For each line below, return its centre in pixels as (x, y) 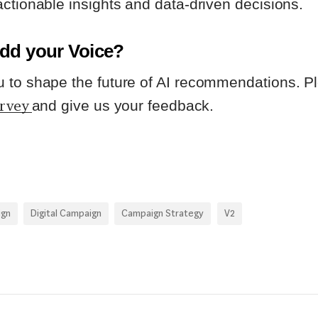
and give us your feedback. (125, 106)
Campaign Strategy (163, 213)
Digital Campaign (66, 213)
